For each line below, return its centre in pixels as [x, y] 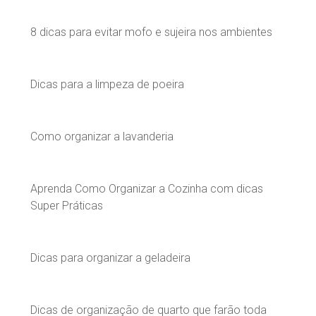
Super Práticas [67, 205]
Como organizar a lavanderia [102, 136]
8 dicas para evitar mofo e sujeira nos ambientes [151, 32]
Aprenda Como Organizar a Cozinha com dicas [147, 188]
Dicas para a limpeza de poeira [107, 84]
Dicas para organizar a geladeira [110, 257]
